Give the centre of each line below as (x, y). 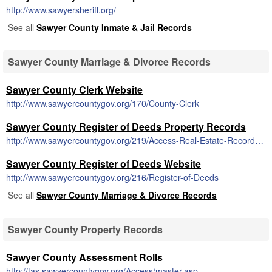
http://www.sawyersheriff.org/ (61, 10)
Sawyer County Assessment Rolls (84, 257)
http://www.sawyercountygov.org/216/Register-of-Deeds (112, 177)
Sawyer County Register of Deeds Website (104, 164)
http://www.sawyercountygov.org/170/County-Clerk (103, 103)
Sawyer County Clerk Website (74, 90)
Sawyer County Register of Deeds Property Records (126, 127)
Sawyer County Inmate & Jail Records (114, 27)
